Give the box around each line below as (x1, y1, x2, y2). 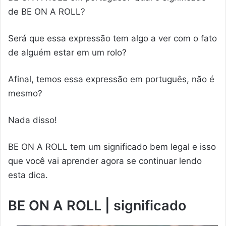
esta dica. (8, 169, 48, 180)
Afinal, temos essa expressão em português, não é (8, 74, 214, 84)
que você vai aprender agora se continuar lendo (8, 155, 202, 166)
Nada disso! (8, 115, 57, 125)
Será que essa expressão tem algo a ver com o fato (8, 33, 217, 43)
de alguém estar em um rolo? (8, 47, 127, 58)
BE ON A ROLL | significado (8, 197, 186, 214)
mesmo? (8, 88, 42, 98)
